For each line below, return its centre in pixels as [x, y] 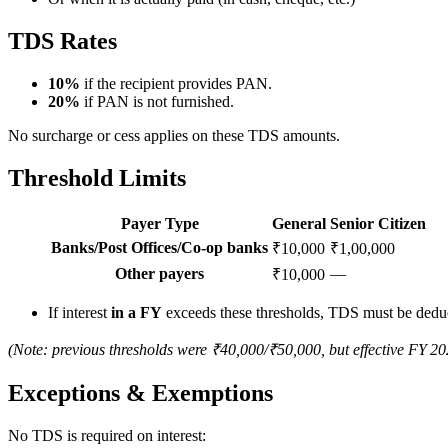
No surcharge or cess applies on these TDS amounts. [174, 136]
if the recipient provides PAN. [176, 84]
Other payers [159, 274]
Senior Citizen [378, 224]
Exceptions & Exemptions [140, 392]
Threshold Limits [97, 178]
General [299, 224]
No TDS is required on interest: [107, 435]
